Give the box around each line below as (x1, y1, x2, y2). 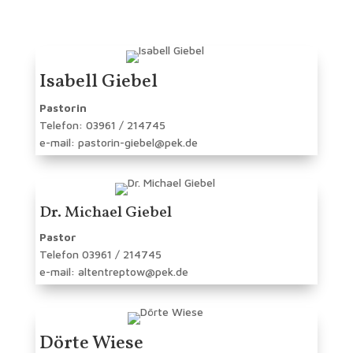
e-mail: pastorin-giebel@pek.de (39, 135, 198, 149)
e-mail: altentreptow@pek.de (39, 264, 188, 278)
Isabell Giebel (39, 68, 158, 95)
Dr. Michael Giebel (39, 201, 172, 224)
